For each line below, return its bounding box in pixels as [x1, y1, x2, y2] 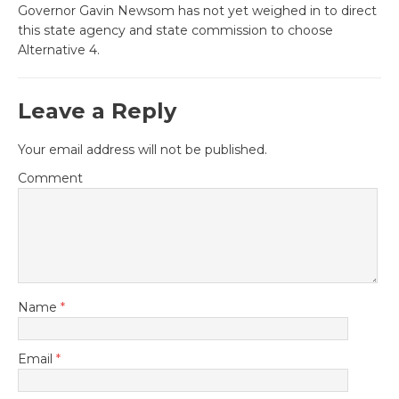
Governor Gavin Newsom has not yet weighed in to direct [18, 2, 377, 19]
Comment [18, 169, 83, 186]
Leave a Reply [18, 97, 176, 124]
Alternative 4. [18, 41, 100, 58]
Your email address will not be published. [18, 141, 267, 158]
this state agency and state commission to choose [18, 21, 333, 38]
